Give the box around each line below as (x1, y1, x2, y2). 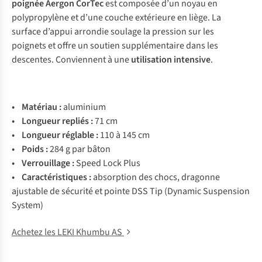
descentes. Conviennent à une (12, 53, 131, 66)
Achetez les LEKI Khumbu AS (12, 226, 124, 239)
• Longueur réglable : (12, 129, 100, 142)
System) (12, 199, 43, 212)
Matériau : (22, 101, 63, 113)
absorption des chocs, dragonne (93, 171, 220, 184)
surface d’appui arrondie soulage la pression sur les (12, 25, 214, 38)
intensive (174, 53, 211, 66)
